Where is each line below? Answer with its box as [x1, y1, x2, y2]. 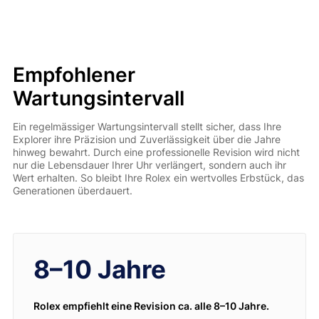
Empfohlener [12, 63, 135, 88]
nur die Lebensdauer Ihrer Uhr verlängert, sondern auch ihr [12, 159, 286, 172]
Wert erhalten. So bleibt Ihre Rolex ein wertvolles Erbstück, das [12, 172, 304, 184]
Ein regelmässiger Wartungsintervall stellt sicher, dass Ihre [12, 120, 281, 133]
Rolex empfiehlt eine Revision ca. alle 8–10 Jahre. [33, 299, 269, 312]
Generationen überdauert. [12, 184, 132, 197]
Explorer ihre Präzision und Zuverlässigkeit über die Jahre [12, 133, 281, 146]
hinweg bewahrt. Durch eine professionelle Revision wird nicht [12, 146, 300, 159]
